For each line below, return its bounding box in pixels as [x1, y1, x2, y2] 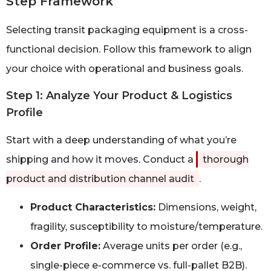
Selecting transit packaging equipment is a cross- [6, 24, 248, 36]
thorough [203, 154, 249, 166]
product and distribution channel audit [6, 173, 194, 185]
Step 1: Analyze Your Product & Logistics [6, 89, 232, 103]
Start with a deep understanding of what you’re [6, 134, 237, 146]
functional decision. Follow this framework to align [6, 43, 252, 55]
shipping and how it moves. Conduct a [6, 154, 196, 166]
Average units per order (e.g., [100, 240, 242, 252]
